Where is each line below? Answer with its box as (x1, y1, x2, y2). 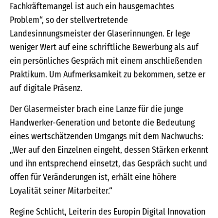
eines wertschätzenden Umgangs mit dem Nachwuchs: (10, 131, 203, 142)
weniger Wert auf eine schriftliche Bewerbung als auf (10, 42, 199, 53)
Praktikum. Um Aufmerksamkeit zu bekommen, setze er (10, 69, 205, 80)
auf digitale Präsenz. (10, 83, 82, 94)
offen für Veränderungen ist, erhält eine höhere (10, 172, 177, 183)
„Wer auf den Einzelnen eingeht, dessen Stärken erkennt (10, 145, 208, 156)
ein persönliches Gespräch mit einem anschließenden (10, 55, 202, 67)
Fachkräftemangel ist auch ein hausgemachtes (10, 1, 174, 12)
